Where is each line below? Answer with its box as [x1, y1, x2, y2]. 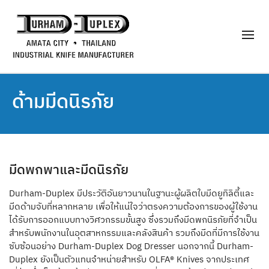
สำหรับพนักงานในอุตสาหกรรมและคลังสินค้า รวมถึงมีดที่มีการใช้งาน [9, 227, 259, 239]
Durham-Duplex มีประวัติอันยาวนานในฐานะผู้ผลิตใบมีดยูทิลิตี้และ [9, 187, 254, 199]
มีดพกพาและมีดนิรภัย [9, 160, 128, 178]
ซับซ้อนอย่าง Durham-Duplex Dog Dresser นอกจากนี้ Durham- [9, 240, 253, 252]
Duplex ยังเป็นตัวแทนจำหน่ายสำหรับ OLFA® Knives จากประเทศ [9, 253, 249, 265]
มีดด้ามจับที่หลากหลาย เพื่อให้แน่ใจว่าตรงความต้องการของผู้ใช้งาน [9, 201, 258, 213]
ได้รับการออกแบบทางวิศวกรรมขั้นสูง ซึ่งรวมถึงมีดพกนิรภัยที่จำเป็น [9, 214, 257, 226]
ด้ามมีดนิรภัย [12, 88, 114, 114]
